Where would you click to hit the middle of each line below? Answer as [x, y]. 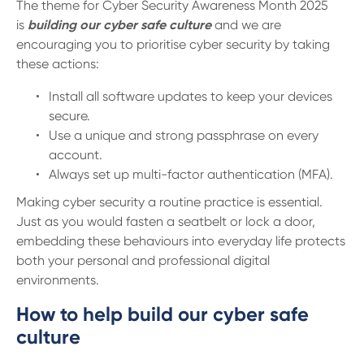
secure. [69, 116]
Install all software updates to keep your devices [191, 96]
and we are [246, 25]
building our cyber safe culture [119, 25]
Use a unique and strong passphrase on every [184, 135]
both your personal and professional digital [143, 260]
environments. [58, 280]
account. [76, 155]
